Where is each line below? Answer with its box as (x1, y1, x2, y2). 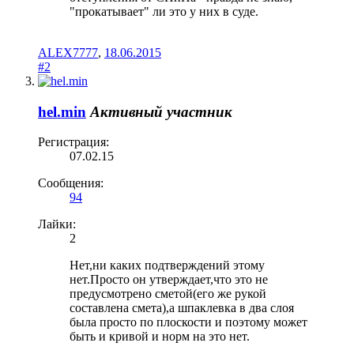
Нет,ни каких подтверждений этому (70, 258, 265, 273)
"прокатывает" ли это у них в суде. (70, 4, 258, 18)
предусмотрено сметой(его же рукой (70, 287, 266, 301)
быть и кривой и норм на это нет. (70, 330, 250, 344)
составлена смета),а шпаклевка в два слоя (70, 301, 294, 315)
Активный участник (90, 103, 232, 120)
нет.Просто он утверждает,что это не (70, 273, 268, 287)
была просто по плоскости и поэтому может (70, 315, 307, 330)
